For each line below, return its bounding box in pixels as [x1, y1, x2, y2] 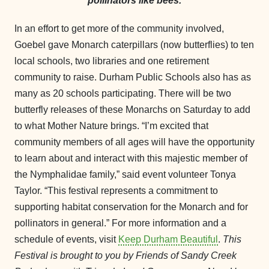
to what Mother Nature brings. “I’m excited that [14, 121, 208, 131]
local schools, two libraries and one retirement [14, 56, 209, 66]
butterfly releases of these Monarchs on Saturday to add [14, 104, 250, 115]
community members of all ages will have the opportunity [14, 137, 255, 147]
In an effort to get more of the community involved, [14, 23, 224, 34]
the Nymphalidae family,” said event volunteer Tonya [14, 169, 236, 180]
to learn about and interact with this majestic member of [14, 153, 247, 163]
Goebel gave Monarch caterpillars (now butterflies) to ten [14, 40, 254, 50]
